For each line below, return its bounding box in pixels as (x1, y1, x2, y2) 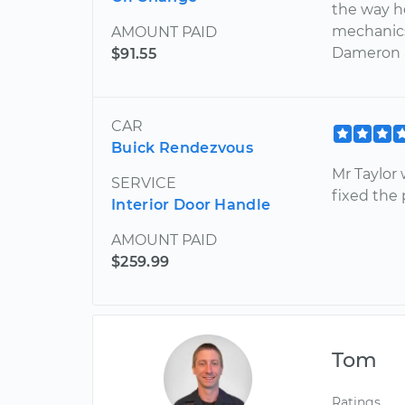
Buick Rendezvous (111, 138, 254, 156)
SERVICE (111, 174, 176, 192)
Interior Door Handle (111, 195, 271, 213)
